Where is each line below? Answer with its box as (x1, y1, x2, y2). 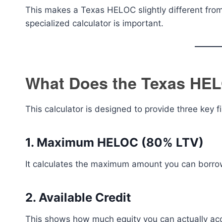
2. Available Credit (25, 190, 131, 205)
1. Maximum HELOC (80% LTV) (25, 135, 204, 150)
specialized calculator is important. (25, 18, 164, 28)
